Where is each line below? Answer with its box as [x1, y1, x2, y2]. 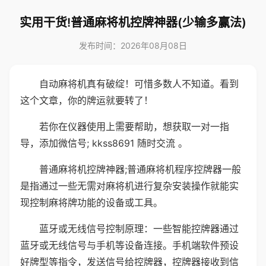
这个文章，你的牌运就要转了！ [20, 94, 153, 106]
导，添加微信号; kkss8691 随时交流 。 [20, 137, 188, 149]
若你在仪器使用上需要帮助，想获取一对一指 [39, 121, 229, 132]
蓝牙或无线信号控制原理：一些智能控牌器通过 [39, 223, 239, 235]
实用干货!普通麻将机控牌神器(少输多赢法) [20, 15, 246, 30]
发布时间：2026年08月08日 [79, 40, 187, 50]
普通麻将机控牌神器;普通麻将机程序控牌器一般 [39, 163, 241, 175]
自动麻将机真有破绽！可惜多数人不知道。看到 [39, 78, 239, 90]
